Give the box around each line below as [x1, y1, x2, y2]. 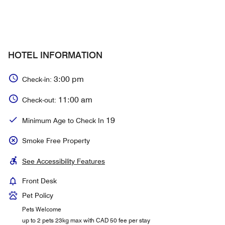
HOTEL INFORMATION [8, 50, 102, 60]
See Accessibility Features [22, 157, 105, 165]
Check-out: [22, 95, 58, 104]
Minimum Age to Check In [22, 116, 106, 125]
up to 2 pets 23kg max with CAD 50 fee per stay [22, 216, 150, 224]
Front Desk [22, 177, 57, 185]
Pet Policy [22, 191, 53, 199]
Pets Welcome [22, 205, 61, 213]
